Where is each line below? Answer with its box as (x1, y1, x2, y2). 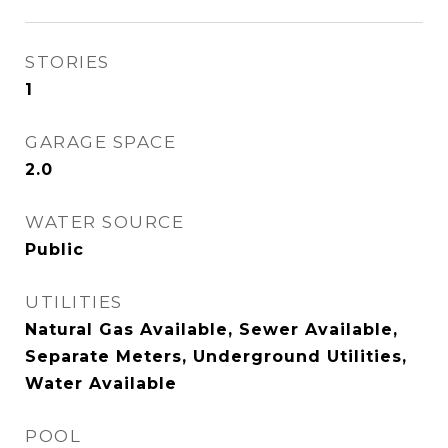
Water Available (25, 374, 177, 393)
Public (25, 240, 84, 259)
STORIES (25, 52, 110, 72)
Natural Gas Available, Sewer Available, (25, 320, 398, 339)
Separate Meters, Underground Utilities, (25, 347, 407, 366)
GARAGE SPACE (25, 132, 176, 152)
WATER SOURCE (25, 212, 184, 232)
